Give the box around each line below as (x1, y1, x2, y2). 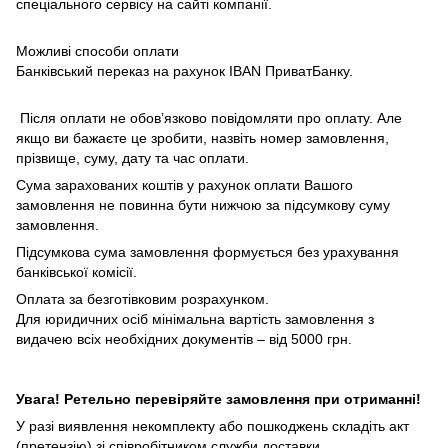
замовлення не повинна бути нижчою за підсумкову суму (16, 196, 390, 213)
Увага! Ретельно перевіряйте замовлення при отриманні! (16, 390, 421, 407)
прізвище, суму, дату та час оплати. (16, 149, 249, 166)
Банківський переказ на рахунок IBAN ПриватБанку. (16, 62, 353, 79)
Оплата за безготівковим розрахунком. (16, 290, 269, 307)
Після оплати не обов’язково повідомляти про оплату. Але (16, 109, 402, 126)
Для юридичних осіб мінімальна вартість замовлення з (16, 310, 374, 327)
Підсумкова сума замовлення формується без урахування (16, 243, 399, 260)
